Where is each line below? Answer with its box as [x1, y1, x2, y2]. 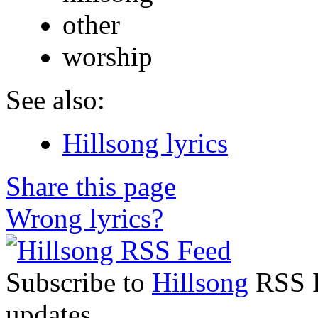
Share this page [6, 170, 176, 202]
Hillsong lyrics [62, 127, 228, 158]
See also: [6, 84, 105, 115]
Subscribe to [6, 266, 152, 297]
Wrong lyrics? [6, 202, 163, 234]
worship [62, 40, 153, 72]
